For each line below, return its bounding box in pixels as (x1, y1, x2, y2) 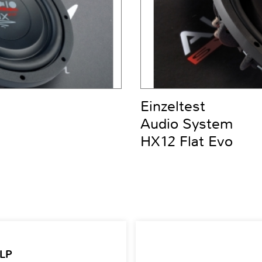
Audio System (140, 115, 233, 134)
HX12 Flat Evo (140, 132, 233, 151)
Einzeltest (140, 97, 205, 116)
